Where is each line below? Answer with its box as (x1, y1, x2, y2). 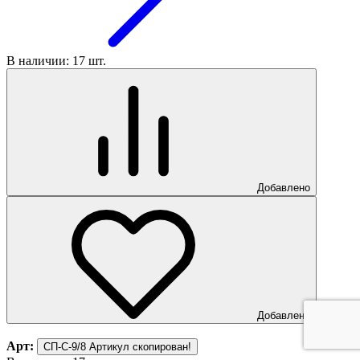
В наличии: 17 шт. (6, 53, 106, 67)
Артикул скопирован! (89, 340, 191, 353)
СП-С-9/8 (43, 340, 86, 353)
